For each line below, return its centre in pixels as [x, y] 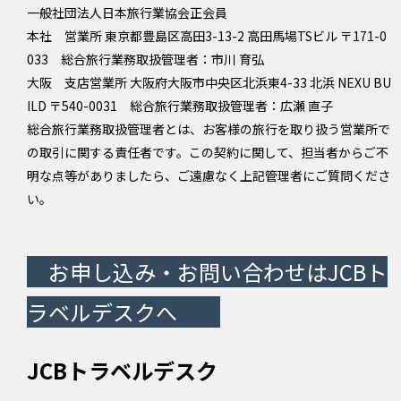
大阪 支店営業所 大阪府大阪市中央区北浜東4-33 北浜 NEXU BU [209, 82]
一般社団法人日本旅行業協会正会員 [127, 12]
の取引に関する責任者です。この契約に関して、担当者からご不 [208, 152]
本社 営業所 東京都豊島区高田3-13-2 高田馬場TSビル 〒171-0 [207, 35]
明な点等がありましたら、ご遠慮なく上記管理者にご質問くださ [209, 175]
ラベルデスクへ [102, 311]
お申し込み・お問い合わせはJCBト [218, 271]
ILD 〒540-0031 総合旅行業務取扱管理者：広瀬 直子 [180, 105]
